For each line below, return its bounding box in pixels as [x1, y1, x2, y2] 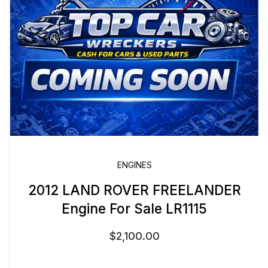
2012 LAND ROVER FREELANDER [28, 181, 241, 198]
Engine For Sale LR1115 [62, 200, 207, 217]
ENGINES [117, 160, 152, 170]
